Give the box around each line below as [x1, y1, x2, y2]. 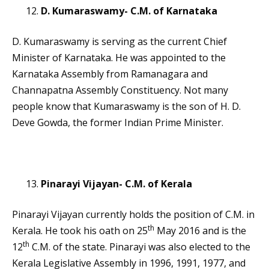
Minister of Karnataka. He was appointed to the [12, 51, 226, 65]
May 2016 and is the [154, 224, 246, 238]
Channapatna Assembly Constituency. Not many [12, 83, 228, 97]
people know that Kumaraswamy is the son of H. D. [12, 100, 241, 113]
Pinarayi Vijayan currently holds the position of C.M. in [12, 208, 255, 222]
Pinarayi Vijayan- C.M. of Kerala [41, 177, 192, 191]
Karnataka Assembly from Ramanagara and [12, 67, 208, 81]
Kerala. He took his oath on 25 [12, 224, 148, 238]
